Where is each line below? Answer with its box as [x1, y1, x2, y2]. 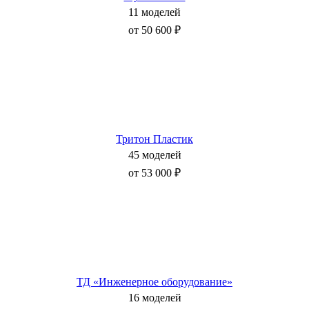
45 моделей [128, 148, 181, 161]
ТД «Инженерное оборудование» [77, 275, 232, 288]
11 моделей [128, 6, 181, 18]
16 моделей [128, 291, 181, 303]
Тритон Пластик [116, 132, 193, 145]
